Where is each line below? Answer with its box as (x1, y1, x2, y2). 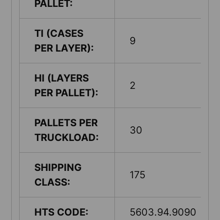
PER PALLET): (34, 86, 98, 99)
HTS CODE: (34, 206, 88, 218)
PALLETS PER (34, 116, 98, 129)
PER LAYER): (34, 42, 94, 54)
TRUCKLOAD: (34, 131, 99, 143)
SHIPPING (34, 161, 82, 173)
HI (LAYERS (34, 72, 89, 84)
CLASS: (34, 176, 70, 188)
